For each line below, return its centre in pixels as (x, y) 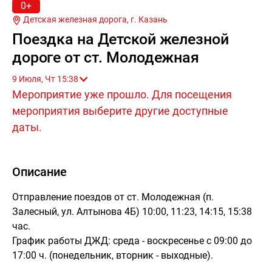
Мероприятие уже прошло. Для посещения (122, 94)
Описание (39, 172)
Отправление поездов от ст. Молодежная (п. (113, 197)
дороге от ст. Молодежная (106, 57)
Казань (153, 19)
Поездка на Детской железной (121, 39)
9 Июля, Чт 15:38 (68, 79)
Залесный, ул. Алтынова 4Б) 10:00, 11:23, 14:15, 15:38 (132, 211)
